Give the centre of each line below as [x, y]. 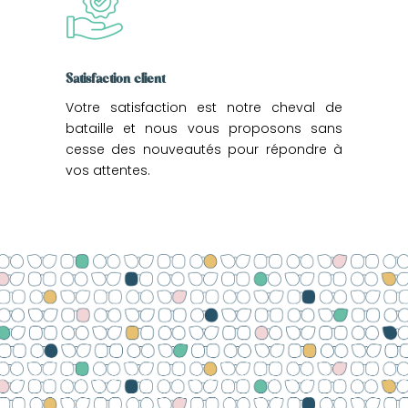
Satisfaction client [115, 78]
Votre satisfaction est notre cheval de [204, 107]
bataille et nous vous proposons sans [204, 128]
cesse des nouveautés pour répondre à [204, 149]
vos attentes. [109, 170]
